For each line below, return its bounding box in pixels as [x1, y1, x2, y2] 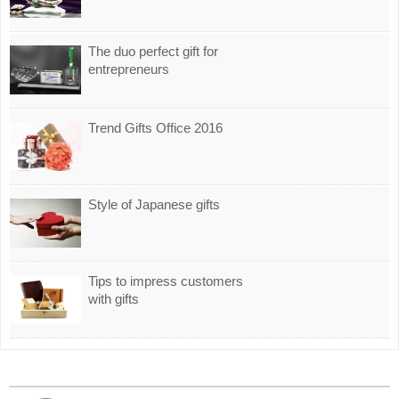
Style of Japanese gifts [88, 197, 220, 212]
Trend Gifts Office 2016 [88, 120, 223, 135]
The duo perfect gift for [88, 44, 218, 59]
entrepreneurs [88, 61, 169, 77]
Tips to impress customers [88, 273, 243, 289]
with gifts [88, 291, 139, 306]
